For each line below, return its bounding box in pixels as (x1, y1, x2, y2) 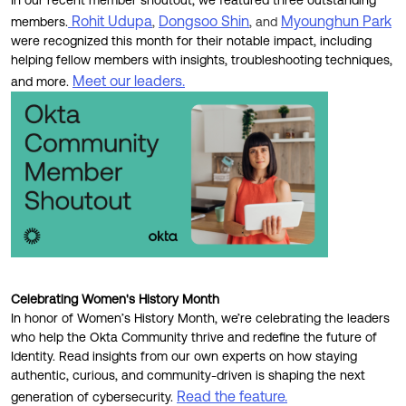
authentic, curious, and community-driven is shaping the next (11, 368, 365, 382)
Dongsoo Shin (159, 13, 249, 29)
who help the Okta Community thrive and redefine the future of (11, 330, 377, 344)
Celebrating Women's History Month (11, 292, 219, 306)
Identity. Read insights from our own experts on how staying (11, 349, 357, 363)
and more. (11, 74, 72, 89)
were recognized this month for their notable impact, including (11, 34, 372, 48)
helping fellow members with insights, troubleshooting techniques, (11, 53, 392, 67)
